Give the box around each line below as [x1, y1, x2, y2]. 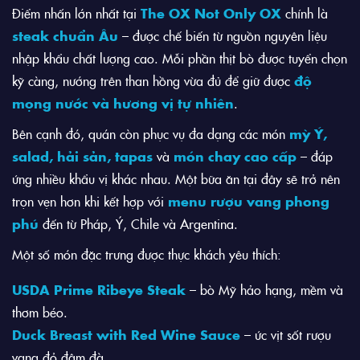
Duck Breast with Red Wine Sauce [12, 325, 240, 344]
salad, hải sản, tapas [12, 147, 153, 166]
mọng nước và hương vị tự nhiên [12, 94, 234, 112]
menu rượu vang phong [168, 192, 329, 211]
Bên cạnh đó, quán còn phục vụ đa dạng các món [12, 125, 289, 143]
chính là [281, 4, 328, 22]
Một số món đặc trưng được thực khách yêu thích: [12, 245, 281, 264]
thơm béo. [12, 303, 67, 321]
